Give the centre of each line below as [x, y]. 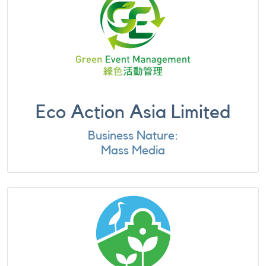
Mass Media [133, 151]
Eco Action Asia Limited [133, 112]
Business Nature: [133, 136]
